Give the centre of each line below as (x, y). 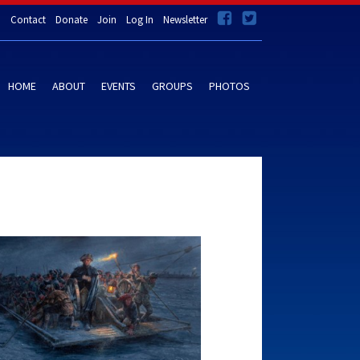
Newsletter (185, 20)
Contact (28, 20)
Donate (72, 20)
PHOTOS (229, 86)
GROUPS (172, 86)
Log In (140, 20)
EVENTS (119, 86)
